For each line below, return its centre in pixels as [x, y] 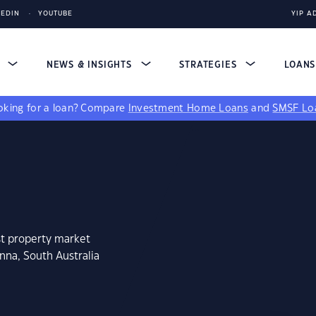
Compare [104, 109]
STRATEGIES [210, 65]
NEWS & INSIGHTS [91, 65]
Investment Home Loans [188, 109]
